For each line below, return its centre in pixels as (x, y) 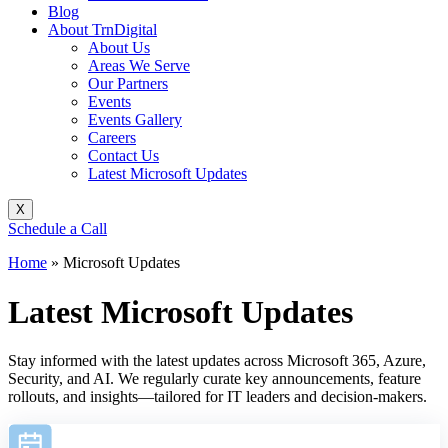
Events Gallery (135, 120)
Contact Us (123, 156)
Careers (112, 138)
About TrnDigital (102, 30)
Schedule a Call (57, 229)
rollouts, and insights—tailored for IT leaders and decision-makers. (217, 397)
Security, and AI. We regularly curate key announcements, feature (214, 379)
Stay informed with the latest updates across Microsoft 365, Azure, (217, 361)
